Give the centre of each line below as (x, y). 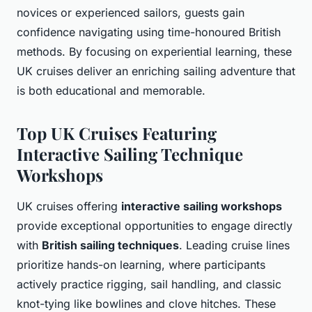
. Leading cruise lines (234, 245)
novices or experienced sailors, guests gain (131, 13)
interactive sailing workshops (202, 206)
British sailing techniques (110, 245)
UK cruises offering (69, 206)
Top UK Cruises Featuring (117, 133)
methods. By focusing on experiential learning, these (154, 52)
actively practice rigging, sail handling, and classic (149, 284)
